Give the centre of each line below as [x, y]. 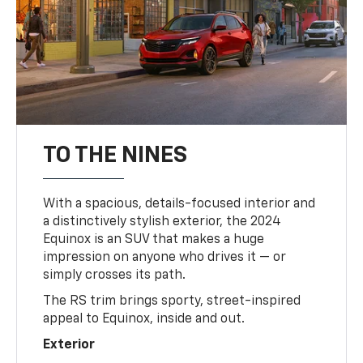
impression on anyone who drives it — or [165, 258]
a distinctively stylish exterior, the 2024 [162, 222]
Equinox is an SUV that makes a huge [154, 240]
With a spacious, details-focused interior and [179, 205]
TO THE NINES [115, 156]
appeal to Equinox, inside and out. [144, 320]
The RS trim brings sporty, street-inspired [172, 302]
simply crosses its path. [115, 276]
